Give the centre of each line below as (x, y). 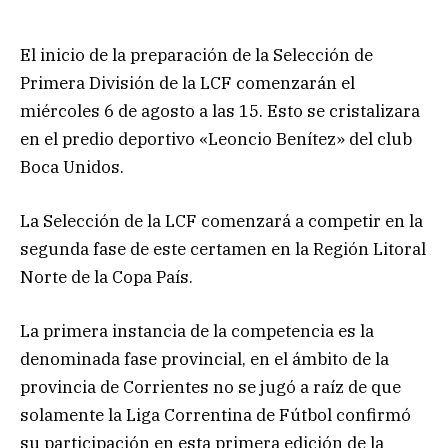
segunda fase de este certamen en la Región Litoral (223, 249)
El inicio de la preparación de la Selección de (196, 54)
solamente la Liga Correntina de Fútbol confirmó (215, 415)
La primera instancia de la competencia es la (197, 331)
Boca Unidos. (72, 166)
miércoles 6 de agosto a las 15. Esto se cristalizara (220, 110)
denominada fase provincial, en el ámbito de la (204, 359)
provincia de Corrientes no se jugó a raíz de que (210, 387)
